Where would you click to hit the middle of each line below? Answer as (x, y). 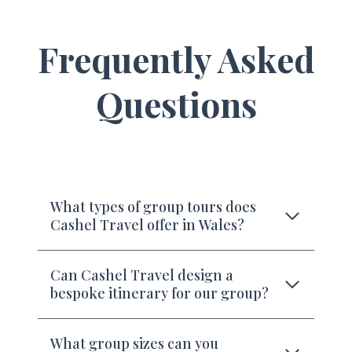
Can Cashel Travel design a (142, 275)
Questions (176, 104)
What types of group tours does (153, 207)
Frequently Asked (176, 59)
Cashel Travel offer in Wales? (147, 225)
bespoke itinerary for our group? (159, 293)
